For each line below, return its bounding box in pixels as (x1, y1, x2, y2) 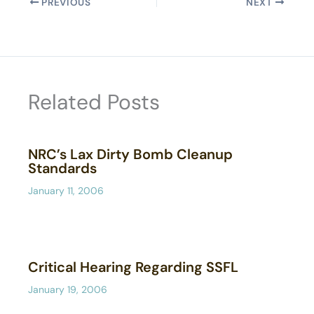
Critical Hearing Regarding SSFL (28, 258, 238, 277)
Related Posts (28, 88, 160, 116)
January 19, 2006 (28, 283, 107, 296)
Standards (28, 159, 97, 178)
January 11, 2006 (28, 184, 104, 198)
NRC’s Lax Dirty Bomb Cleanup (28, 145, 233, 164)
